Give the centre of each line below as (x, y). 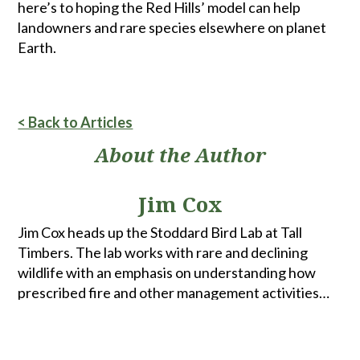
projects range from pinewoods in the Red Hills (164, 333)
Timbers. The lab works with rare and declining (163, 252)
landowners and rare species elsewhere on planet (172, 27)
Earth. (37, 47)
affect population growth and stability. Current (139, 313)
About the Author (180, 155)
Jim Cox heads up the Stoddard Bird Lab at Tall (160, 232)
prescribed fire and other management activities (169, 292)
